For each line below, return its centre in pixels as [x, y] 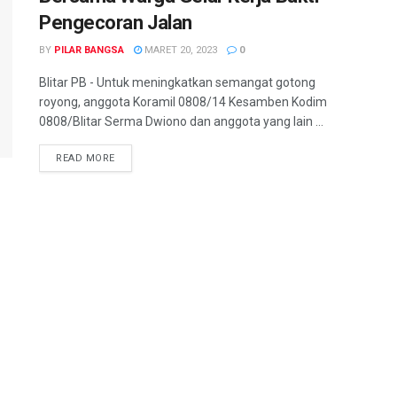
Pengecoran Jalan [116, 23]
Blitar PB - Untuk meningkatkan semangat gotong [177, 82]
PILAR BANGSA [89, 50]
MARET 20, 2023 [179, 50]
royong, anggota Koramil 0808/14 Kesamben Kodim [183, 102]
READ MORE [86, 158]
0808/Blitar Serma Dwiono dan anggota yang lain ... [181, 121]
